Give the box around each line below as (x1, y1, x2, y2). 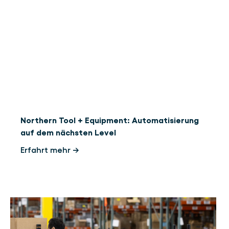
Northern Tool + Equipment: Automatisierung (20, 116, 199, 126)
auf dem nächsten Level (20, 128, 116, 138)
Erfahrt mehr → (20, 145, 79, 155)
